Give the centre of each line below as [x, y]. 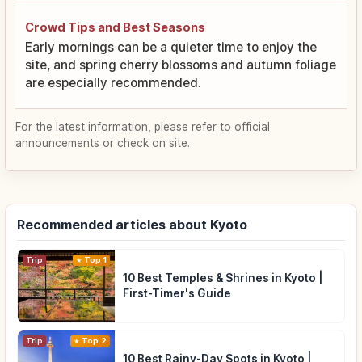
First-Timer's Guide [177, 294]
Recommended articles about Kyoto [132, 225]
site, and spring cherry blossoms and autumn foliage [181, 65]
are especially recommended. [113, 83]
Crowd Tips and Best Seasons [115, 27]
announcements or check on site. [103, 143]
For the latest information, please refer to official [143, 127]
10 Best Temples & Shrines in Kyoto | [223, 278]
